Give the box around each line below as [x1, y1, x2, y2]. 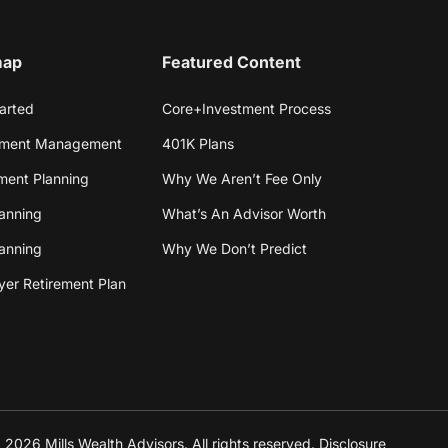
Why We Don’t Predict [161, 239, 307, 257]
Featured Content [161, 51, 301, 72]
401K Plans [161, 134, 234, 152]
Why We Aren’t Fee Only [161, 169, 322, 187]
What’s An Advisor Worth [161, 204, 326, 222]
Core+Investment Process [161, 99, 331, 117]
